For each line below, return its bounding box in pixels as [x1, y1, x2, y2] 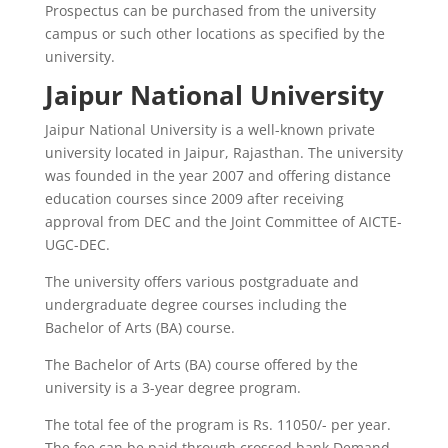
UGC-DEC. [44, 234, 110, 254]
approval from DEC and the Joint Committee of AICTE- [44, 211, 402, 231]
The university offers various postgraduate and [44, 271, 359, 291]
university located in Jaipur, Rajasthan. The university [44, 142, 403, 162]
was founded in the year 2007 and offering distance [44, 165, 391, 185]
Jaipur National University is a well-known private [44, 119, 375, 139]
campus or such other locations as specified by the [44, 23, 385, 43]
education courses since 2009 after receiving [44, 188, 344, 208]
